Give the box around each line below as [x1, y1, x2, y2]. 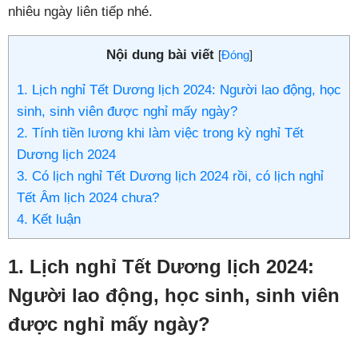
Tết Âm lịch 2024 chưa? [17, 190, 159, 206]
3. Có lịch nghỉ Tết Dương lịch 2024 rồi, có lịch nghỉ [17, 169, 324, 185]
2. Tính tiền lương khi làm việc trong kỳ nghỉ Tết [17, 125, 304, 141]
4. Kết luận [17, 212, 81, 228]
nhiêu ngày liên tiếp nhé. [8, 4, 153, 20]
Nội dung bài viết [105, 47, 214, 63]
